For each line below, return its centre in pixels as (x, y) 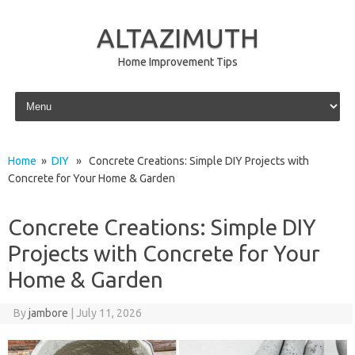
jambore (48, 313)
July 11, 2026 (109, 313)
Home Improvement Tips (177, 62)
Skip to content (49, 94)
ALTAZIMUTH (177, 37)
